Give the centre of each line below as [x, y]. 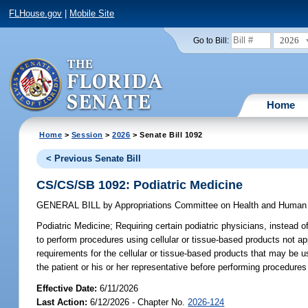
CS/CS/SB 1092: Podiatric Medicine [140, 185]
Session [87, 134]
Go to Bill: [211, 40]
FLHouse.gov [36, 14]
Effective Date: [68, 288]
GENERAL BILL [70, 206]
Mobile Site [92, 14]
